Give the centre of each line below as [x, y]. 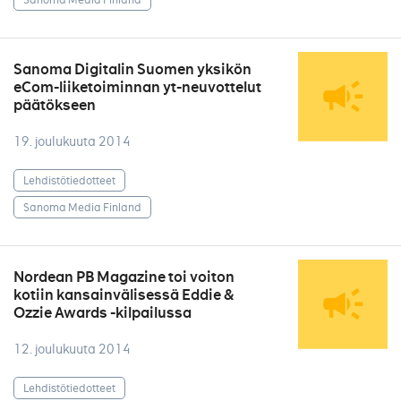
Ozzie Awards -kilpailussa [102, 313]
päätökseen [55, 105]
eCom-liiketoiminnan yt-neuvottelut [137, 87]
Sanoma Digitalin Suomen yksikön [132, 69]
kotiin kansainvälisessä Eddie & [124, 295]
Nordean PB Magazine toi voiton [124, 277]
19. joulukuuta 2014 [72, 141]
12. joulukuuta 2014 [72, 349]
